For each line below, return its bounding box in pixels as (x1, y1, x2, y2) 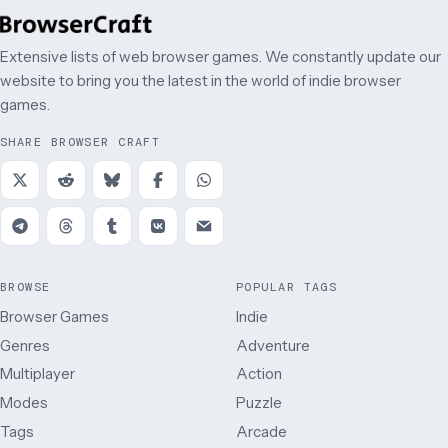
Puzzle (236, 393, 282, 413)
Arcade (236, 422, 287, 442)
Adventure (236, 335, 310, 355)
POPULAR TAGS (236, 278, 338, 295)
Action (236, 364, 282, 384)
